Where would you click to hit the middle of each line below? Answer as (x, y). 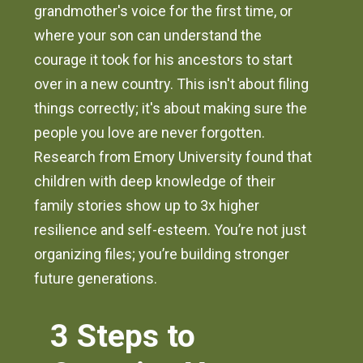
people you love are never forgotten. (150, 133)
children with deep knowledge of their (155, 181)
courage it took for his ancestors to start (164, 60)
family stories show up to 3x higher (147, 206)
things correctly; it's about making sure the (171, 109)
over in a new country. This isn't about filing (172, 84)
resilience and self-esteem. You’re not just (171, 230)
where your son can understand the (148, 36)
